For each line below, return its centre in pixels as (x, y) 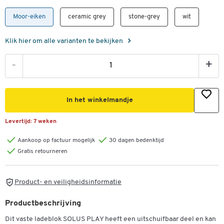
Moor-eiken (29, 17)
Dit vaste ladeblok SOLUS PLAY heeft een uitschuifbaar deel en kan (110, 219)
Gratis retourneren (42, 152)
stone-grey (144, 17)
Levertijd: (19, 122)
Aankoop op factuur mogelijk (56, 141)
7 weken (45, 122)
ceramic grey (87, 17)
